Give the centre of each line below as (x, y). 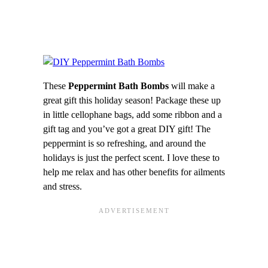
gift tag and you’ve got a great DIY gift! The (127, 129)
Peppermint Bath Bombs (118, 86)
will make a (192, 86)
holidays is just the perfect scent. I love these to (131, 158)
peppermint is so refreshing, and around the (124, 144)
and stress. (63, 187)
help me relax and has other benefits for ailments (134, 172)
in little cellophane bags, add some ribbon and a (133, 115)
